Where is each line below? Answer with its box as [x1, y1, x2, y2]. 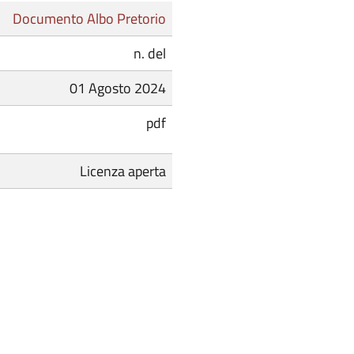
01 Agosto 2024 [70, 77, 166, 100]
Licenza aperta [80, 160, 166, 183]
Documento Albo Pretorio [13, 8, 166, 30]
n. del [134, 43, 166, 65]
